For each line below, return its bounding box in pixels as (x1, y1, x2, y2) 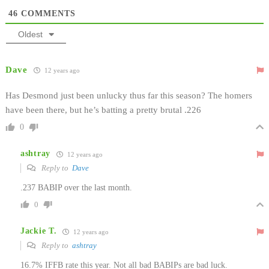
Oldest (18, 29, 43, 39)
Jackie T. (20, 226, 57, 236)
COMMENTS (18, 8, 76, 18)
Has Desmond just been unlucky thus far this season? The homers (5, 90, 252, 100)
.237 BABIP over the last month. (20, 183, 132, 192)
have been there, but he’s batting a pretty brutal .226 (5, 104, 201, 115)
